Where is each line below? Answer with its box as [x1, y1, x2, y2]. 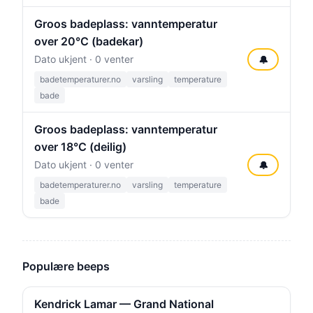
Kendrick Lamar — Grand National [34, 297, 214, 311]
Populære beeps [22, 259, 110, 273]
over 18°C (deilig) [34, 140, 126, 154]
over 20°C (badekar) [34, 34, 143, 48]
